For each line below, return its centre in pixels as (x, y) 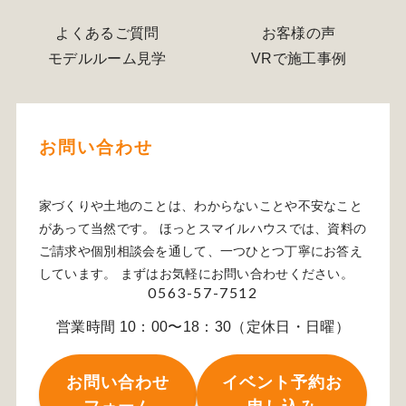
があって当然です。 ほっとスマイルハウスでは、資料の (203, 228)
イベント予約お (282, 382)
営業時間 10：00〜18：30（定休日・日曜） (203, 326)
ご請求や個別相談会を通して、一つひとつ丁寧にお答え (200, 251)
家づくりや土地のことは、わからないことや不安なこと (200, 205)
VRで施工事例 (299, 58)
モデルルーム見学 (107, 58)
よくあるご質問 (107, 33)
